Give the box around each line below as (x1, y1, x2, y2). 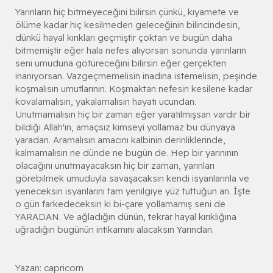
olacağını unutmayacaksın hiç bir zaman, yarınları (15, 159, 214, 171)
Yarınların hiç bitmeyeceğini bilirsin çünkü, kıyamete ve (15, 5, 239, 18)
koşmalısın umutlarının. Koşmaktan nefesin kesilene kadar (15, 82, 252, 94)
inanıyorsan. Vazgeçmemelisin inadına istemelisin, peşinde (15, 69, 257, 82)
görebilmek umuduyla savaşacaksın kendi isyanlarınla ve (15, 172, 249, 184)
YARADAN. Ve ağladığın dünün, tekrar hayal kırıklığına (15, 210, 236, 222)
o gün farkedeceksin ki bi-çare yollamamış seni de (15, 197, 225, 210)
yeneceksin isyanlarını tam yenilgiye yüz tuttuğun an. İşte (15, 185, 250, 197)
